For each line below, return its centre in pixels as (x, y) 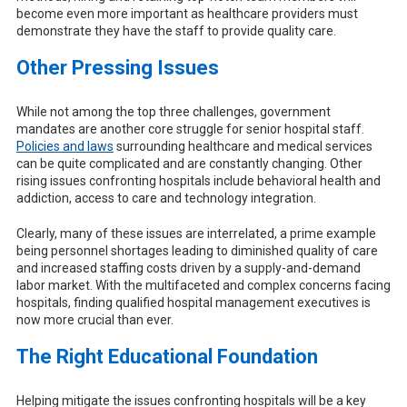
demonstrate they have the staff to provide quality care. (176, 30)
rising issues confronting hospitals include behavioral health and (198, 180)
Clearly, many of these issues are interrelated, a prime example (196, 233)
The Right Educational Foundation (167, 356)
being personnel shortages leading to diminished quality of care (197, 250)
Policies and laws (65, 146)
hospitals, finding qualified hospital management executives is (193, 302)
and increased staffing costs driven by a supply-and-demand (188, 268)
